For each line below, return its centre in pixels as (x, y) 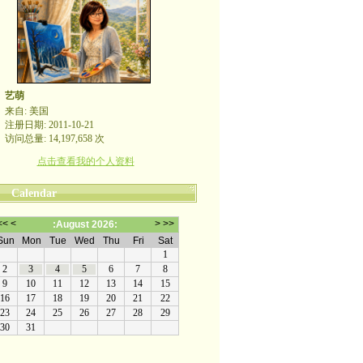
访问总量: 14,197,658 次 (54, 139)
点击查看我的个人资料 (85, 161)
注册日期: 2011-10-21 (49, 125)
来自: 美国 (26, 111)
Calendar (34, 193)
